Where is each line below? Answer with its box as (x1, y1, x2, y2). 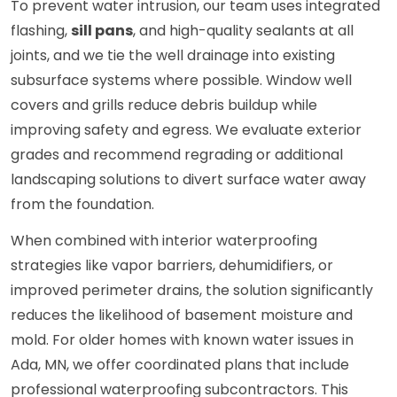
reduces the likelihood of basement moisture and (11, 305, 353, 326)
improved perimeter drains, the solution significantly (11, 280, 373, 301)
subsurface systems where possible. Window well (11, 70, 352, 91)
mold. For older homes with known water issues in (11, 330, 354, 351)
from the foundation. (11, 194, 154, 215)
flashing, (11, 20, 71, 42)
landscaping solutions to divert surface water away (11, 169, 366, 191)
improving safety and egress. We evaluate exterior (11, 120, 362, 141)
